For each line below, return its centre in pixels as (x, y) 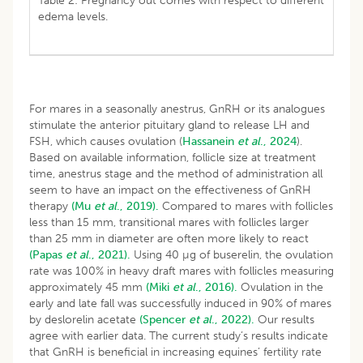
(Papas (47, 254)
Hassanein (210, 141)
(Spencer (164, 319)
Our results (284, 319)
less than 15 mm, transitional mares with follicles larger (169, 222)
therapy (50, 206)
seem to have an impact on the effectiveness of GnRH (170, 190)
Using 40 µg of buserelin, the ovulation (232, 254)
